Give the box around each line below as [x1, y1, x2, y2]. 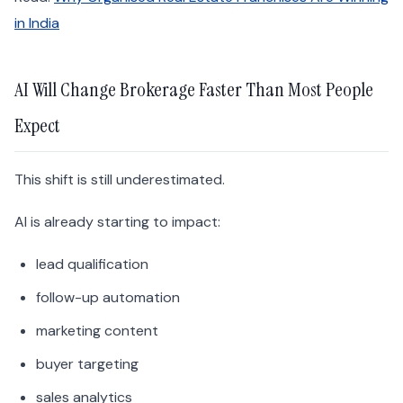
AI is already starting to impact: [14, 212, 220, 232]
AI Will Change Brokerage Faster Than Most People [14, 76, 373, 103]
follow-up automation [36, 288, 180, 308]
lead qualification [36, 255, 148, 274]
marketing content [36, 321, 158, 341]
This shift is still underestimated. [14, 170, 225, 190]
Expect [14, 112, 60, 139]
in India [14, 13, 59, 33]
